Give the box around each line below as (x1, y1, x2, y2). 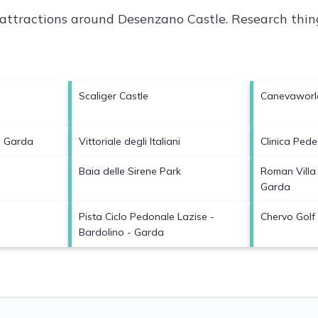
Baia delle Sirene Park (78, 164, 181, 177)
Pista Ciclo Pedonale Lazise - (78, 209, 214, 223)
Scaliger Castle (78, 89, 148, 102)
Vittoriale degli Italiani (78, 134, 180, 148)
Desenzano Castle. (118, 10, 228, 27)
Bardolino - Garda (78, 225, 164, 238)
